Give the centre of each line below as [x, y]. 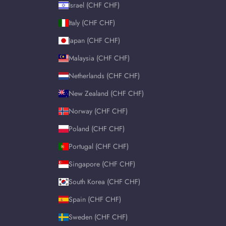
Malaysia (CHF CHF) [99, 58]
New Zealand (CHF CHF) [106, 94]
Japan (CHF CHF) [94, 41]
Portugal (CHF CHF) [99, 147]
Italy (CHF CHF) [92, 23]
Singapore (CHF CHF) [102, 164]
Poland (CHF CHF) [97, 129]
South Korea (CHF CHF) [104, 182]
